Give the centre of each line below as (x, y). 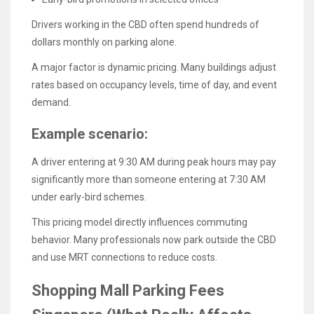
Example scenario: (90, 134)
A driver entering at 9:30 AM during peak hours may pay (154, 162)
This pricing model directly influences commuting (139, 222)
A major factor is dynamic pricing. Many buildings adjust (154, 68)
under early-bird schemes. (89, 197)
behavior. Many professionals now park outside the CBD (154, 239)
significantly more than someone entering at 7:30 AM (149, 179)
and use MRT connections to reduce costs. (124, 257)
